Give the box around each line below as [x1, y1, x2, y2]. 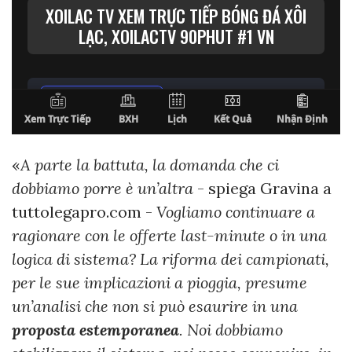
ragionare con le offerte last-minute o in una [12, 225, 327, 246]
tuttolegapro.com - [12, 202, 156, 222]
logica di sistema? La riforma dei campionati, [12, 249, 329, 269]
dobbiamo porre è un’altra [12, 178, 193, 199]
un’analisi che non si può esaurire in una [12, 296, 298, 317]
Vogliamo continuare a [156, 202, 315, 222]
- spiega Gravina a [193, 178, 332, 199]
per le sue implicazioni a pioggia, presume [12, 273, 307, 293]
